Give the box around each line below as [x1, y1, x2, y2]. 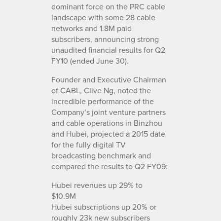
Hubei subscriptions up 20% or [51, 201, 156, 212]
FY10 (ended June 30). [51, 55, 129, 66]
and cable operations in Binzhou [51, 117, 162, 128]
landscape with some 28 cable [51, 11, 155, 23]
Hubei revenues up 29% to [51, 179, 143, 190]
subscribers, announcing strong [51, 33, 159, 44]
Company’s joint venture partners [51, 106, 166, 117]
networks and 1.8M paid [51, 22, 132, 34]
